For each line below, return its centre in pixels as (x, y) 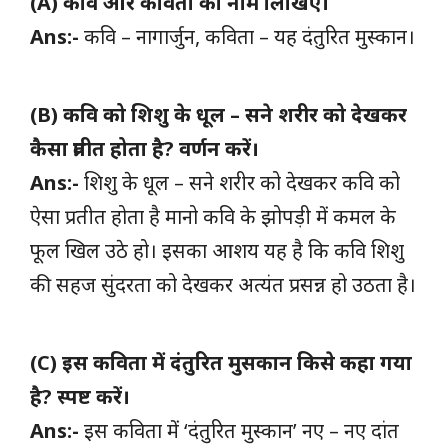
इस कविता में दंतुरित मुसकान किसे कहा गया (237, 362)
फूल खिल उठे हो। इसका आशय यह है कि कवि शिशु (217, 250)
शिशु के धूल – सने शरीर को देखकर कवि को (239, 182)
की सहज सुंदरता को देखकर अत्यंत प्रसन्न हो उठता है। (223, 284)
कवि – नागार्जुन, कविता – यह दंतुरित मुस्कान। (247, 36)
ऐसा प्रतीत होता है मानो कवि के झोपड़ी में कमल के (213, 216)
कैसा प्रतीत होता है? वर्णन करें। (144, 148)
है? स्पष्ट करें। (80, 396)
